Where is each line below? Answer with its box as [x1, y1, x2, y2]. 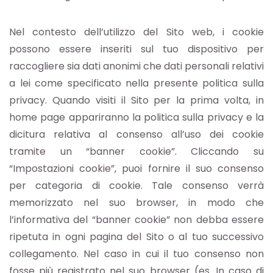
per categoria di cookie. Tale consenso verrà [9, 179, 264, 193]
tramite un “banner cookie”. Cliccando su [9, 144, 264, 159]
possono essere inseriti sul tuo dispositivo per [9, 42, 264, 57]
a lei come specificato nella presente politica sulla [9, 76, 264, 91]
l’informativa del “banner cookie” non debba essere [9, 213, 264, 227]
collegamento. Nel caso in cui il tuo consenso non [9, 247, 264, 261]
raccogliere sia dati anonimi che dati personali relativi [9, 59, 264, 74]
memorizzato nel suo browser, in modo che [9, 196, 264, 210]
